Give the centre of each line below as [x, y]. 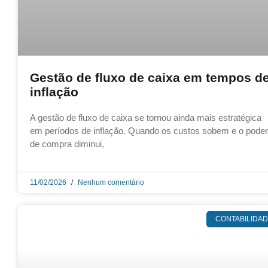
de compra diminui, [67, 144]
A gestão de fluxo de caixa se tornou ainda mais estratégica [146, 118]
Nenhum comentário [110, 183]
